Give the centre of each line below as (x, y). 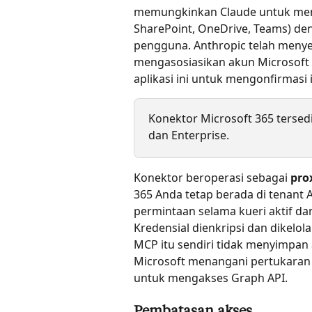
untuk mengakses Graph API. (211, 278)
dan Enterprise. (189, 135)
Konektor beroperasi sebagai (212, 178)
